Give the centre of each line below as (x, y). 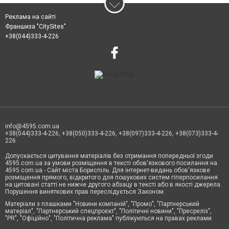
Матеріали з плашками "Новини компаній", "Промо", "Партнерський (102, 204)
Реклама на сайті (30, 17)
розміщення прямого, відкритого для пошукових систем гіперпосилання (111, 177)
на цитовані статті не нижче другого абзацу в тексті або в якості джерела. (113, 184)
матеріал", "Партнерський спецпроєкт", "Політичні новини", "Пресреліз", (108, 211)
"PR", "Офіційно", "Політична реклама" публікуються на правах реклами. (109, 218)
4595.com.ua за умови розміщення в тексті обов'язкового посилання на (111, 163)
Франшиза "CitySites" (36, 26)
